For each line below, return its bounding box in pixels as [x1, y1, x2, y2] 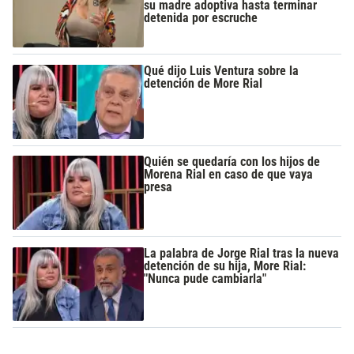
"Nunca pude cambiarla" [144, 270, 267, 286]
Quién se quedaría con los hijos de [144, 154, 321, 170]
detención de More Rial [144, 76, 263, 92]
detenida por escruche [144, 9, 258, 25]
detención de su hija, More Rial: [144, 258, 307, 273]
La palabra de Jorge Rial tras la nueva [144, 245, 340, 261]
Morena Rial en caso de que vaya [144, 167, 314, 183]
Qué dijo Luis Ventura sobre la [144, 63, 299, 79]
